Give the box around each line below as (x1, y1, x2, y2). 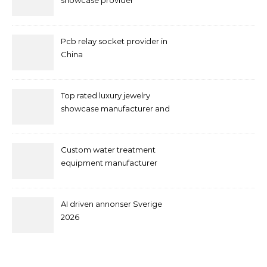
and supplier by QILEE (61, 171, 144, 181)
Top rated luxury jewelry (61, 91, 150, 100)
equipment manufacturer (61, 158, 157, 167)
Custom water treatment (61, 145, 156, 154)
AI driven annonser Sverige (61, 199, 162, 209)
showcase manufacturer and (61, 104, 170, 113)
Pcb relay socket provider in (61, 36, 167, 46)
